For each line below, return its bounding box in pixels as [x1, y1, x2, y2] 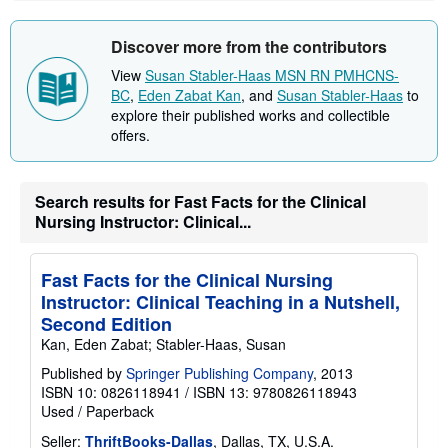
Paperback [86, 401, 154, 422]
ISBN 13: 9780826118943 [193, 382, 357, 403]
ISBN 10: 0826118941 [41, 382, 181, 403]
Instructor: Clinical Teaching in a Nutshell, [41, 289, 400, 316]
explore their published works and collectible [111, 105, 390, 126]
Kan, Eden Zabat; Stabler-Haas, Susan [41, 334, 286, 355]
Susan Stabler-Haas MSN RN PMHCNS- [145, 65, 399, 86]
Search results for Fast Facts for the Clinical [35, 190, 366, 214]
